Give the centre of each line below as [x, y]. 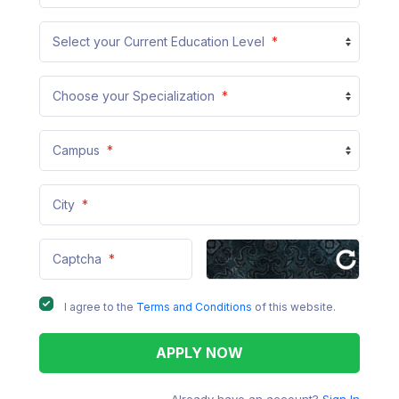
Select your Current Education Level [160, 42]
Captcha [78, 259]
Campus [77, 151]
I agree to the [100, 307]
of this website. [293, 307]
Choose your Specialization [135, 96]
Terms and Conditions [194, 307]
